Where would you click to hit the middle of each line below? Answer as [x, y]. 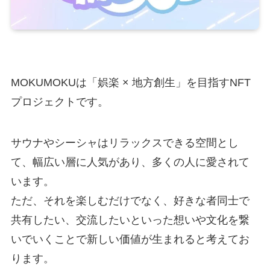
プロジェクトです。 [59, 102]
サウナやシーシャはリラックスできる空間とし [124, 143]
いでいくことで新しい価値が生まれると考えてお [130, 239]
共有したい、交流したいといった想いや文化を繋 [130, 220]
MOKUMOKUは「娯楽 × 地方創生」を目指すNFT [130, 82]
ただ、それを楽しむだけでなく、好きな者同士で [130, 200]
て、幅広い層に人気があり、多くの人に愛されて [130, 162]
